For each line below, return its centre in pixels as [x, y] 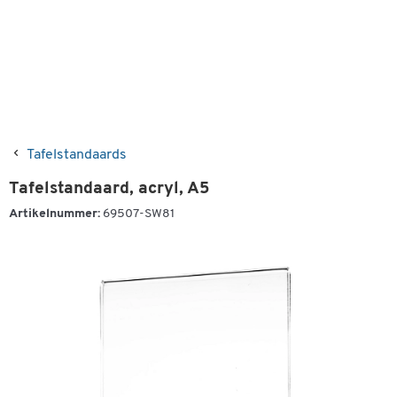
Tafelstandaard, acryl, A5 [109, 189]
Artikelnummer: [54, 214]
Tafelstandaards [77, 155]
